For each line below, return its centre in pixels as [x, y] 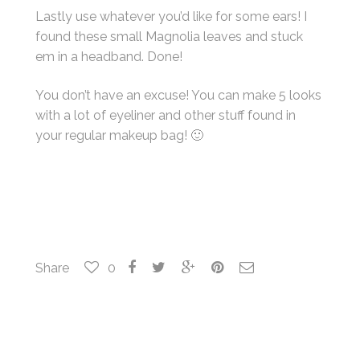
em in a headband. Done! [109, 57]
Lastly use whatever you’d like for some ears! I [172, 17]
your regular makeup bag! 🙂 [120, 135]
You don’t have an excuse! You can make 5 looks [179, 95]
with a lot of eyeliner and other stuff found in [166, 115]
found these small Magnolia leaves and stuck [170, 37]
